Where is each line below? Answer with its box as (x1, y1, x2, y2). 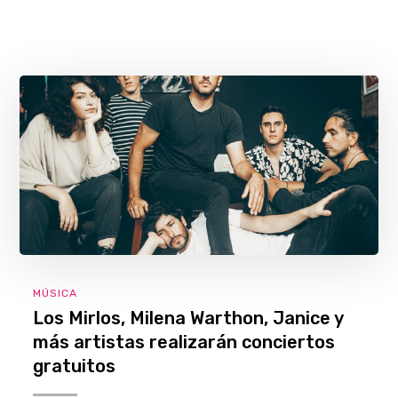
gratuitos (33, 354, 116, 377)
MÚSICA (33, 286, 78, 299)
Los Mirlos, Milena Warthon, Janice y (33, 306, 344, 329)
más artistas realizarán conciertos (33, 330, 336, 353)
